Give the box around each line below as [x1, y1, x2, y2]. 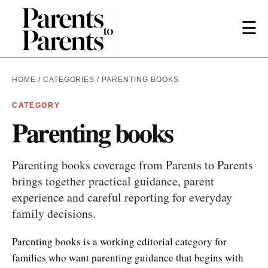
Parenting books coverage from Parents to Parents [12, 156, 253, 173]
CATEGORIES [42, 75, 95, 84]
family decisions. [12, 205, 96, 221]
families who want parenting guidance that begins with [12, 250, 243, 264]
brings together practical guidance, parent [12, 172, 214, 189]
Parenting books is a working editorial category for [12, 234, 227, 248]
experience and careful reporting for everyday [12, 188, 232, 205]
